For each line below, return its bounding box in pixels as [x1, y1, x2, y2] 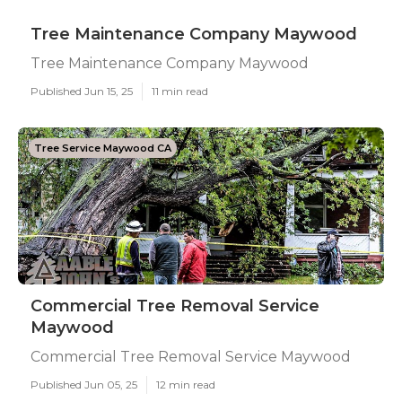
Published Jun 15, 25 [31, 84, 133, 98]
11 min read [152, 84, 208, 98]
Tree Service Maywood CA [34, 142, 171, 154]
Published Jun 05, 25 [31, 378, 137, 391]
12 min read [156, 378, 215, 391]
